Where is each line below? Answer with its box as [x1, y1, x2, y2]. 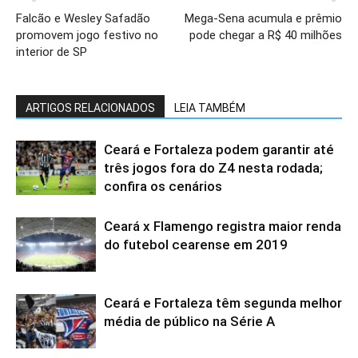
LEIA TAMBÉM [174, 101, 245, 115]
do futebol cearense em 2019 [104, 237, 288, 253]
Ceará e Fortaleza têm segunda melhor [104, 295, 342, 312]
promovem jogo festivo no [16, 28, 158, 43]
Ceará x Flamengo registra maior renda [104, 218, 341, 235]
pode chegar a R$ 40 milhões [189, 28, 342, 43]
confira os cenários [104, 178, 222, 195]
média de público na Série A [104, 313, 275, 330]
